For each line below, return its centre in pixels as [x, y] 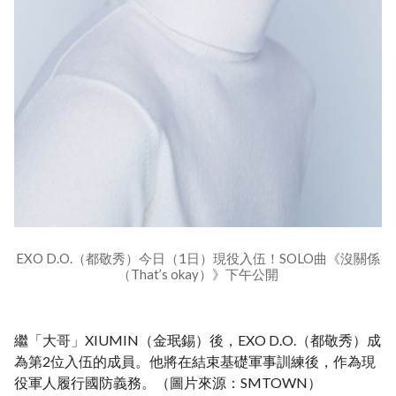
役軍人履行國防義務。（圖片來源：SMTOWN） [168, 383]
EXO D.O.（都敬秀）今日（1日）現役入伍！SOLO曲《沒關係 [198, 259]
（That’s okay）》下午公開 [198, 274]
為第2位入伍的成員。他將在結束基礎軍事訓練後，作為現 [195, 362]
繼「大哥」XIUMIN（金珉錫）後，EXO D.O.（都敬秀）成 [198, 340]
